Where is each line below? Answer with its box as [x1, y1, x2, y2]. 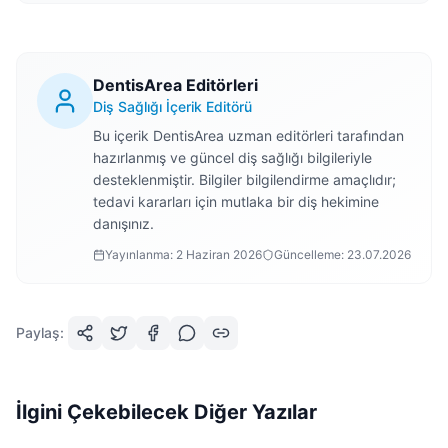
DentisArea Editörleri [93, 75, 258, 95]
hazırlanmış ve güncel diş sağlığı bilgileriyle [93, 149, 372, 166]
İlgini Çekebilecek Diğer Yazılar [16, 400, 317, 424]
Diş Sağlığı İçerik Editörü [93, 98, 252, 115]
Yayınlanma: [105, 247, 176, 262]
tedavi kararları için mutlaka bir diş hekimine [93, 193, 379, 210]
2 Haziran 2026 [176, 247, 262, 262]
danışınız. [93, 215, 154, 232]
